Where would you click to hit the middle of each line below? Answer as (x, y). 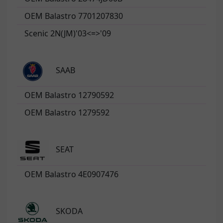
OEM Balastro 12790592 (69, 95)
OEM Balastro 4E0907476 (71, 174)
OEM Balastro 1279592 (67, 113)
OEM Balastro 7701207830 (74, 16)
